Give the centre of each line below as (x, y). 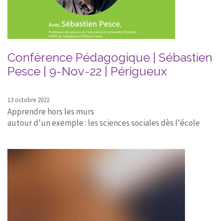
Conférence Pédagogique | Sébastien (110, 57)
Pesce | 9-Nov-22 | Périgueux (87, 71)
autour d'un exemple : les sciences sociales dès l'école (104, 123)
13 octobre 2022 (28, 100)
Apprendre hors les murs (51, 111)
